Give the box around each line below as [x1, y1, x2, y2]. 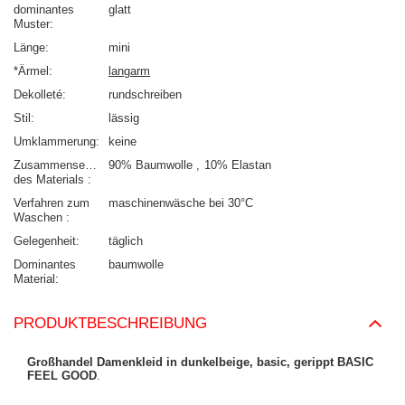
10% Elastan [204, 158, 271, 173]
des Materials [14, 173, 88, 187]
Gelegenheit [14, 234, 76, 249]
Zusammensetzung [14, 158, 114, 173]
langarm [108, 64, 150, 79]
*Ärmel [14, 64, 49, 79]
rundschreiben [108, 88, 182, 102]
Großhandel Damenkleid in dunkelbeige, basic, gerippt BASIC [27, 355, 373, 370]
